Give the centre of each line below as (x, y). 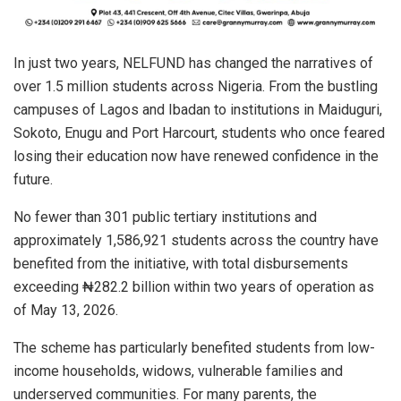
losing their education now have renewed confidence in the (196, 156)
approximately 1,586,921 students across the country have (196, 240)
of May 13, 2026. (66, 310)
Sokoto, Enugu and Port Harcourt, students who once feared (199, 132)
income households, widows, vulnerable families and (178, 371)
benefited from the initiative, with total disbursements (181, 263)
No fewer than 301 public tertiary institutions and (165, 217)
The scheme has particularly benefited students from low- (194, 347)
